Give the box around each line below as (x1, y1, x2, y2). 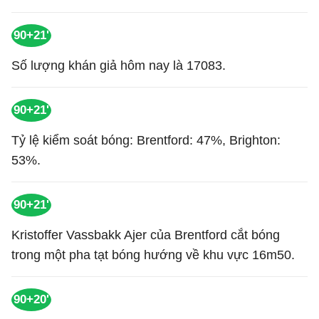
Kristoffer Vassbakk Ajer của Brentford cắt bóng (11, 228, 280, 242)
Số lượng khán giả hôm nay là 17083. (11, 58, 226, 73)
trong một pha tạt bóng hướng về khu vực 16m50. (11, 248, 295, 262)
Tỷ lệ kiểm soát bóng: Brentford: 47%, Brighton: (11, 133, 281, 147)
